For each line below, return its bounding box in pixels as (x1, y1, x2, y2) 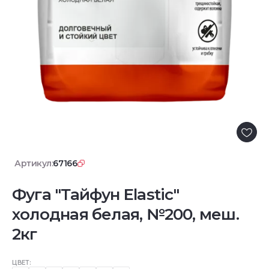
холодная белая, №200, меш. (12, 204, 239, 224)
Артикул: (14, 157, 53, 169)
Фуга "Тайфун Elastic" (12, 184, 180, 204)
